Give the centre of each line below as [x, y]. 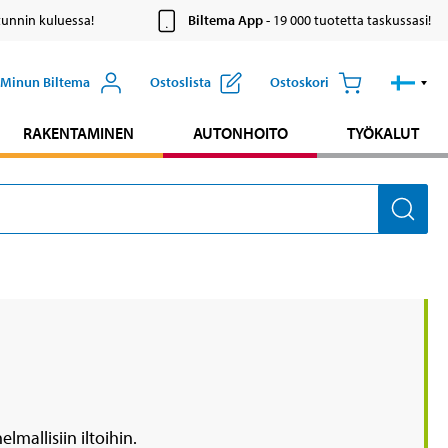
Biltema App [225, 20]
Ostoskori [299, 82]
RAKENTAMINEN [78, 133]
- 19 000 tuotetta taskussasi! [346, 20]
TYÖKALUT [382, 133]
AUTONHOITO [240, 133]
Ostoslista [180, 82]
